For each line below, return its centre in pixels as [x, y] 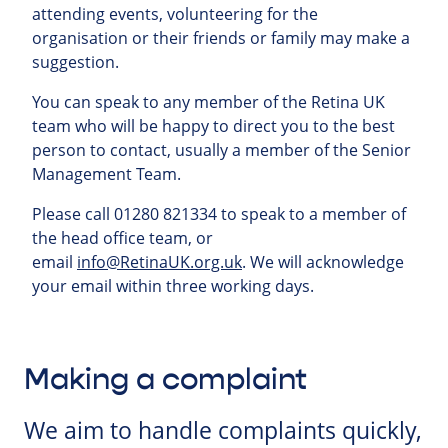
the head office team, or [122, 238]
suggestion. [75, 62]
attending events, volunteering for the [175, 14]
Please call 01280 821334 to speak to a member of [219, 214]
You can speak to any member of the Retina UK [208, 102]
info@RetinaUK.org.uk [159, 262]
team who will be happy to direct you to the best [213, 126]
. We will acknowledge [323, 262]
